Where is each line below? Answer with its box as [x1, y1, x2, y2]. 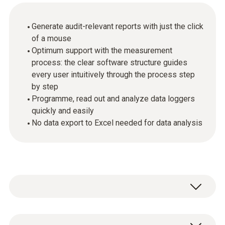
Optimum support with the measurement [32, 46, 172, 55]
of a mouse [32, 34, 71, 43]
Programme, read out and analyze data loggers [32, 94, 195, 103]
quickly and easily [32, 106, 94, 116]
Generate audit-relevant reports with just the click [32, 22, 203, 31]
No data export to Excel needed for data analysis [32, 118, 202, 128]
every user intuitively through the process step [32, 70, 195, 79]
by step [32, 82, 58, 91]
